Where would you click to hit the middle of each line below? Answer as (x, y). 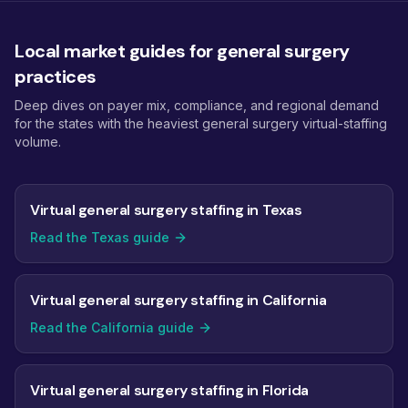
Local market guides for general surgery (182, 51)
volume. (38, 142)
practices (56, 76)
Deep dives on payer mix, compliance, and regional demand (197, 105)
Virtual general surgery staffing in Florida (169, 390)
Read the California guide (112, 327)
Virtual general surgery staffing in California (178, 300)
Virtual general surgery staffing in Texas (166, 210)
